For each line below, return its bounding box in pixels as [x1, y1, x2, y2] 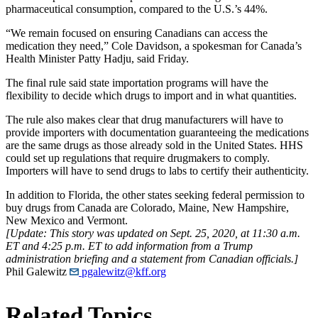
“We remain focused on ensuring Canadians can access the [6, 26, 268, 39]
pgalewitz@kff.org [79, 265, 166, 278]
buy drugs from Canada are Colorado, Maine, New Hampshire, [6, 201, 289, 214]
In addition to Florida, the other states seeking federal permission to [6, 188, 305, 201]
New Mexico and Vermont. [6, 214, 128, 226]
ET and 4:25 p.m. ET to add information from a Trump [6, 239, 253, 252]
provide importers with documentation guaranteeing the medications [6, 126, 309, 138]
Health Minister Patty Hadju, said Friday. [6, 52, 189, 65]
